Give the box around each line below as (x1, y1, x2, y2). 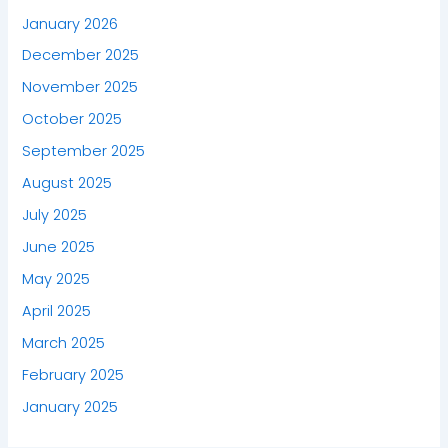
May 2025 (22, 269, 91, 290)
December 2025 (22, 45, 140, 66)
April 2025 (22, 300, 92, 321)
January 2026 (22, 13, 119, 34)
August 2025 (22, 173, 113, 194)
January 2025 (22, 396, 119, 417)
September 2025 (22, 141, 146, 162)
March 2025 (22, 332, 106, 353)
